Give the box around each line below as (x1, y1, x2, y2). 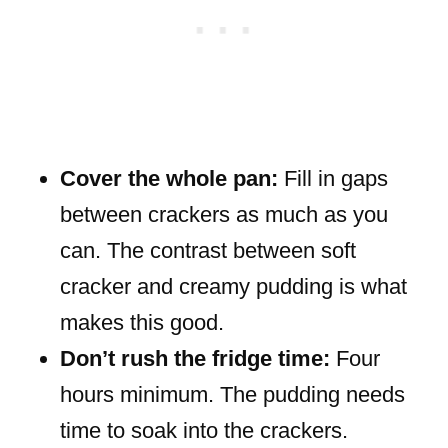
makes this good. (60, 310, 224, 336)
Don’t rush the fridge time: (60, 346, 330, 372)
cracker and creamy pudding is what (60, 274, 407, 300)
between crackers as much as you (60, 202, 388, 228)
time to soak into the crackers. (60, 418, 348, 444)
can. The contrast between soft (60, 238, 356, 264)
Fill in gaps (278, 166, 388, 192)
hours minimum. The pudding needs (60, 382, 405, 408)
